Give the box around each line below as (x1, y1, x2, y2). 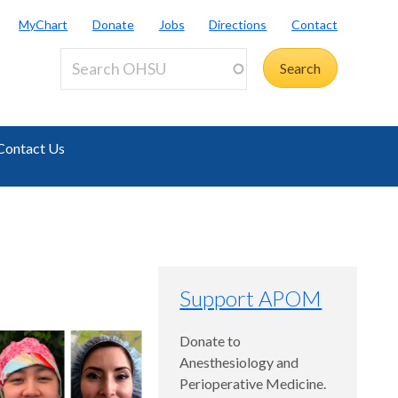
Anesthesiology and (179, 354, 299, 371)
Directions (209, 16, 267, 32)
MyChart (19, 16, 68, 32)
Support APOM (179, 285, 322, 312)
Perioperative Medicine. (179, 375, 327, 393)
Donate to (179, 332, 242, 350)
